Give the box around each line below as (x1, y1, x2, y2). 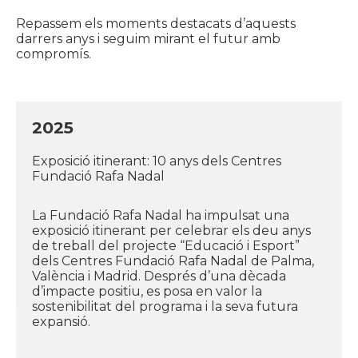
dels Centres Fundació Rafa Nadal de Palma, (32, 253, 314, 268)
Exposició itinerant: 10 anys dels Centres (32, 153, 281, 169)
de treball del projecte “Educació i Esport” (32, 238, 300, 253)
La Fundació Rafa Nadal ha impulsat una (32, 208, 289, 223)
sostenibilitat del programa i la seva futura (32, 299, 298, 314)
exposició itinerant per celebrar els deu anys (32, 223, 311, 238)
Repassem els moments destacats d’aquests (16, 16, 296, 31)
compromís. (16, 46, 91, 62)
